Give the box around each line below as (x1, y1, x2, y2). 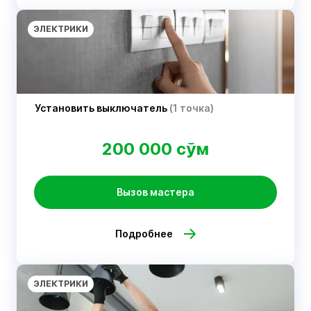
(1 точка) (169, 102, 214, 114)
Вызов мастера (117, 186, 194, 198)
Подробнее (115, 228, 173, 239)
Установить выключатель (35, 102, 169, 114)
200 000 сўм (102, 139, 209, 159)
